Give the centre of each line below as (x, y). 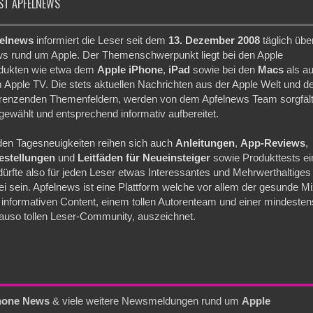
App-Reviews (273, 143)
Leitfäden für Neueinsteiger (144, 157)
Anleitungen (205, 143)
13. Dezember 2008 (214, 40)
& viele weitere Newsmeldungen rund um (146, 300)
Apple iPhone (130, 69)
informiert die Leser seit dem (101, 40)
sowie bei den (224, 69)
